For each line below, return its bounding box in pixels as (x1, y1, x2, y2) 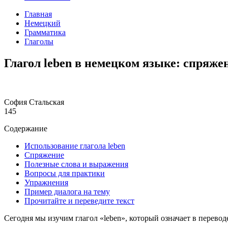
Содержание (4, 124, 47, 133)
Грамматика (24, 28, 66, 37)
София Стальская (4, 98, 64, 106)
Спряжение (24, 151, 64, 159)
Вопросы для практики (24, 169, 105, 178)
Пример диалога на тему (24, 187, 110, 196)
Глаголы (24, 37, 53, 46)
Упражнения (24, 178, 68, 187)
